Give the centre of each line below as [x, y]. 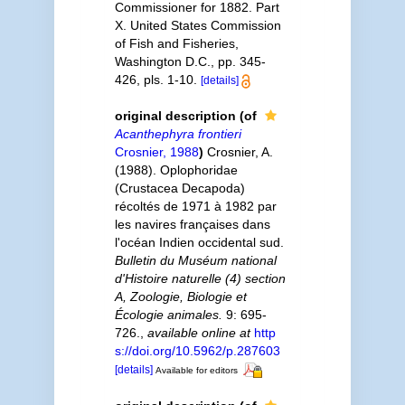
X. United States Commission [198, 25]
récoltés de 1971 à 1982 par [195, 206]
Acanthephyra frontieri [178, 134]
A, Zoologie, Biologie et [180, 297]
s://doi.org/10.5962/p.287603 [197, 351]
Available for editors [196, 370]
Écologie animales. [168, 315]
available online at [198, 333]
